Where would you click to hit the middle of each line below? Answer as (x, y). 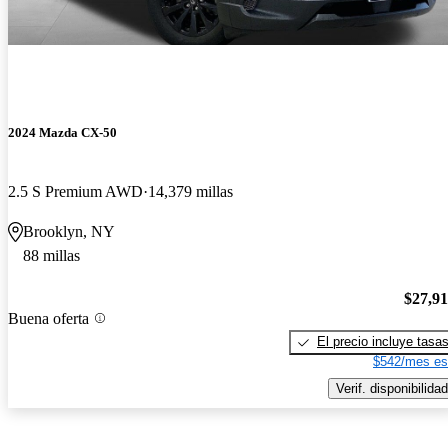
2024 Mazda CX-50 (62, 133)
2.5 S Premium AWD (75, 192)
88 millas (51, 256)
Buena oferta (48, 318)
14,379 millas (190, 192)
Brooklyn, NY (69, 232)
